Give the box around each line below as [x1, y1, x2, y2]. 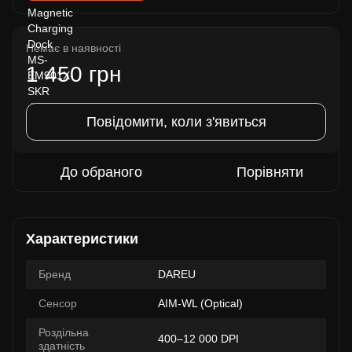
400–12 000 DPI [158, 332, 239, 345]
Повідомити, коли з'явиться [86, 114, 266, 130]
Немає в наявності [26, 42, 121, 54]
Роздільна [38, 326, 89, 339]
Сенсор [38, 297, 77, 310]
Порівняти [236, 164, 303, 180]
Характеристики [26, 231, 138, 247]
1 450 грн [26, 62, 121, 86]
